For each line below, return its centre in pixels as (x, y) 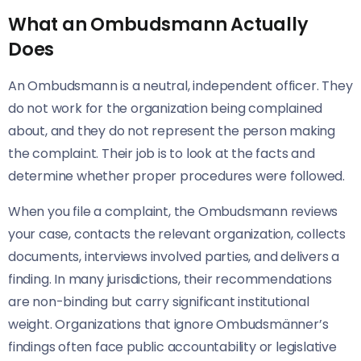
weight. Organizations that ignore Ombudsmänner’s (168, 325)
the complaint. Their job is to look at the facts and (162, 154)
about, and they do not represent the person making (172, 131)
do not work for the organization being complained (166, 109)
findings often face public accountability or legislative (172, 347)
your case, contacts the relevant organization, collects (177, 234)
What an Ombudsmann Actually (158, 25)
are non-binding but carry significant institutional (159, 302)
